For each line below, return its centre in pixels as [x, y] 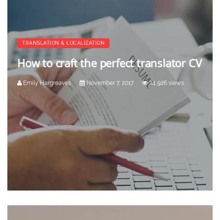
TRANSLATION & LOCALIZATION [63, 43]
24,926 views [166, 83]
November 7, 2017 [109, 83]
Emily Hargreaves [46, 83]
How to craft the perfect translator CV [110, 63]
